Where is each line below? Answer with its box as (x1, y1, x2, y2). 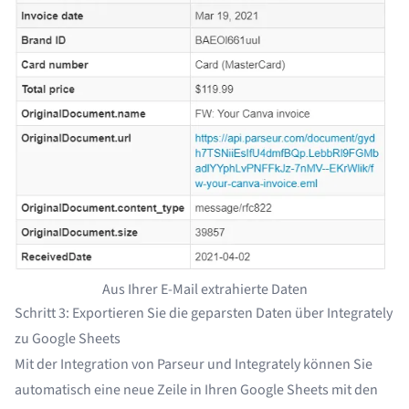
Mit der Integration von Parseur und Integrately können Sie (15, 353, 372, 374)
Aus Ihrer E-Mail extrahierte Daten (101, 278, 308, 299)
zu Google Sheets (15, 328, 121, 349)
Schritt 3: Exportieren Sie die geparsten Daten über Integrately (15, 302, 393, 323)
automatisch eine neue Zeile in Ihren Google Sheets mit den (15, 379, 378, 400)
